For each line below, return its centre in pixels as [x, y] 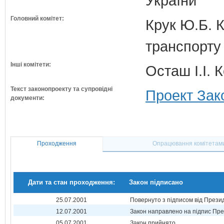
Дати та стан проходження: [71, 182]
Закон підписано [156, 182]
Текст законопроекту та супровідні [61, 89]
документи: [27, 98]
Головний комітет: [37, 18]
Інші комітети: [31, 64]
